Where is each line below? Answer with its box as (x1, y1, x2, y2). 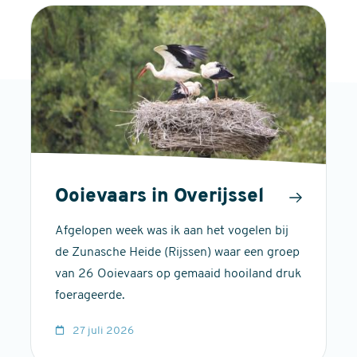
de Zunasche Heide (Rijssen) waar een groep (54, 246, 300, 260)
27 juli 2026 (72, 325, 134, 338)
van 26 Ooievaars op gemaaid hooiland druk (54, 268, 301, 281)
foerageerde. (54, 289, 125, 303)
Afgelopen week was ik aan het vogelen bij (54, 225, 288, 238)
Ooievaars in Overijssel (54, 187, 264, 207)
